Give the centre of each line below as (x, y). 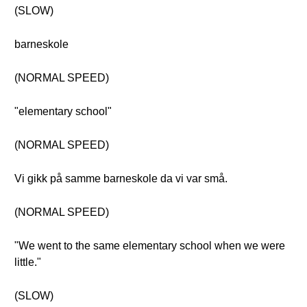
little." (28, 262)
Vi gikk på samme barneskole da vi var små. (121, 179)
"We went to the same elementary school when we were (150, 246)
